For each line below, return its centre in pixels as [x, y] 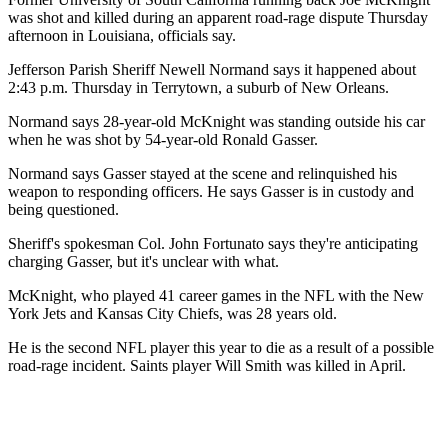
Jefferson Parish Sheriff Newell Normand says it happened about [212, 70]
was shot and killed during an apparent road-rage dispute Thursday [218, 18]
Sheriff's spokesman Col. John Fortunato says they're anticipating [213, 244]
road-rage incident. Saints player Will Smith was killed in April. [207, 366]
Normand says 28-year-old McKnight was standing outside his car [216, 122]
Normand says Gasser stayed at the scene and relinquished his [202, 174]
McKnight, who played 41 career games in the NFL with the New [216, 296]
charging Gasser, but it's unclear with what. [143, 262]
